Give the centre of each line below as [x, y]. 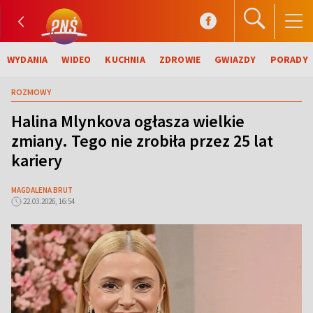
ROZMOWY [31, 92]
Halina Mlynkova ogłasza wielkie [128, 121]
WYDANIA [28, 59]
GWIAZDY [235, 59]
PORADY [289, 59]
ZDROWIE [180, 59]
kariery [37, 160]
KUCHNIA [125, 59]
